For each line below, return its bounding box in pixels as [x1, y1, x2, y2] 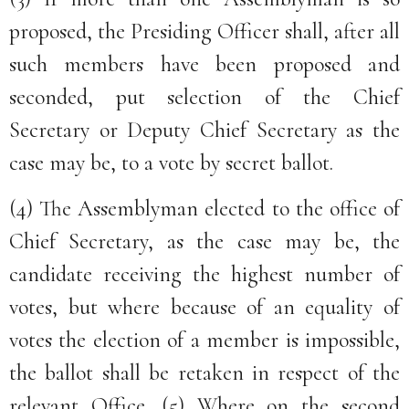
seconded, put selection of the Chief [9, 83, 400, 110]
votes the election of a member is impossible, [9, 327, 400, 354]
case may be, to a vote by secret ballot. [9, 149, 333, 176]
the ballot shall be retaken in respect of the [9, 360, 400, 387]
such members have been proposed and [9, 50, 400, 78]
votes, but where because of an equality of [9, 294, 400, 321]
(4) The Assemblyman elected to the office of [9, 195, 400, 223]
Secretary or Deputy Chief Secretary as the [9, 116, 400, 143]
